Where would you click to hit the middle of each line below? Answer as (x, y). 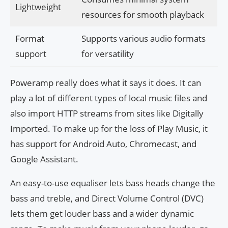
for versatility (107, 54)
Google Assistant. (44, 159)
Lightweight (38, 7)
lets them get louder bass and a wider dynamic (102, 214)
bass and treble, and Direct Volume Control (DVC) (107, 198)
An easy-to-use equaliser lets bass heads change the (113, 183)
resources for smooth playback (142, 15)
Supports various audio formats (143, 39)
